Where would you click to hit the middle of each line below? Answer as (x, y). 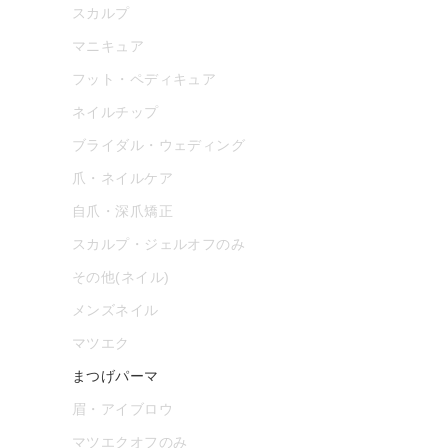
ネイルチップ (115, 111)
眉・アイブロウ (122, 408)
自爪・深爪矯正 (122, 210)
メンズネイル (115, 309)
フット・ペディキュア (144, 78)
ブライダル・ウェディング (159, 144)
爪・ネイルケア (122, 177)
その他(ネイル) (121, 276)
